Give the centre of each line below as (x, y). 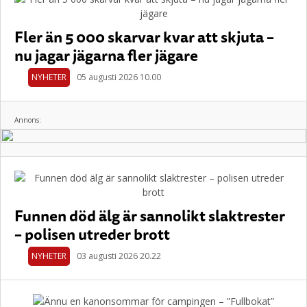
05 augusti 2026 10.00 (119, 77)
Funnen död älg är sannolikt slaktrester (150, 216)
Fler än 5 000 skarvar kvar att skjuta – (144, 37)
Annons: (28, 120)
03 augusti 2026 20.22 (119, 256)
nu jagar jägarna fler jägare (106, 55)
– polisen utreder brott (92, 234)
